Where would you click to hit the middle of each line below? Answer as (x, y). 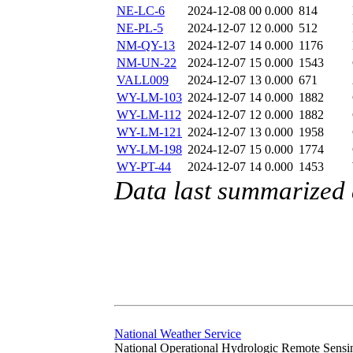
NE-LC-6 (141, 11)
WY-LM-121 (149, 132)
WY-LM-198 (149, 150)
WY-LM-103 (149, 98)
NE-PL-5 (140, 28)
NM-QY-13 (146, 46)
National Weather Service (178, 334)
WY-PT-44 (144, 167)
